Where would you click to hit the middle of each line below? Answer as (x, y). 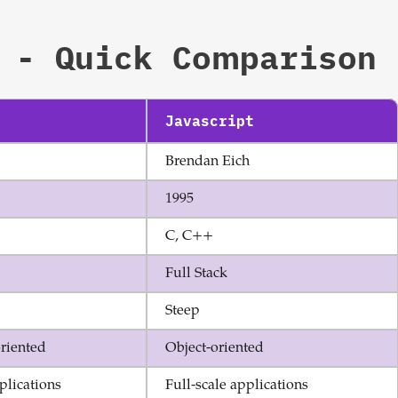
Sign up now (220, 16)
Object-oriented (215, 348)
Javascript (210, 121)
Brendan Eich (207, 162)
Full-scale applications (237, 386)
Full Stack (196, 274)
